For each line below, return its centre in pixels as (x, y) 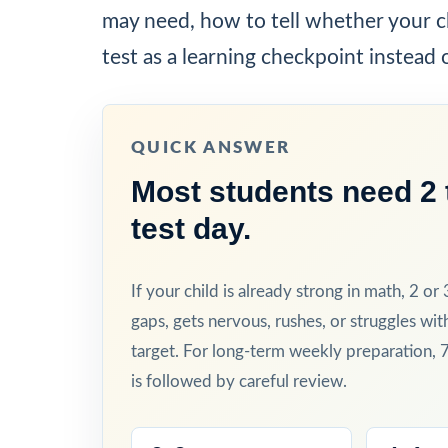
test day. (191, 228)
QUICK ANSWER (211, 147)
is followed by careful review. (239, 381)
